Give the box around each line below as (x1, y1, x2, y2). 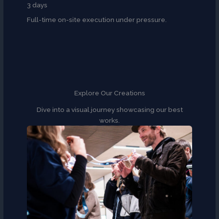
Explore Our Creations (74, 89, 145, 97)
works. (99, 116, 120, 125)
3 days (27, 1, 48, 9)
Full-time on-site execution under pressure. (27, 16, 167, 24)
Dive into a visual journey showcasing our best (36, 106, 183, 114)
